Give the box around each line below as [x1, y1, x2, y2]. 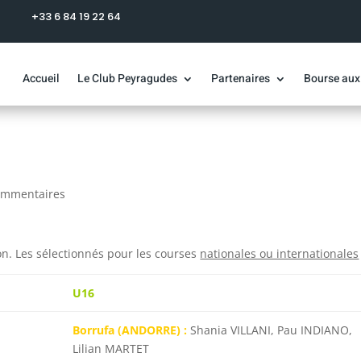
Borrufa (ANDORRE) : [72, 322, 187, 338]
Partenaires [210, 70, 270, 87]
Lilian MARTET [72, 341, 149, 356]
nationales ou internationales [200, 246, 359, 261]
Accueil [22, 70, 60, 87]
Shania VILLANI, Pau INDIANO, [186, 322, 352, 338]
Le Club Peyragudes [77, 70, 177, 87]
